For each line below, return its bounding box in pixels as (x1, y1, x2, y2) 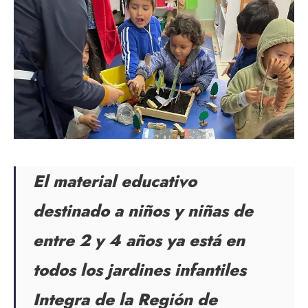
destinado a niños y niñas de (33, 198, 253, 223)
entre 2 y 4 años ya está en (33, 228, 245, 252)
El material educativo (33, 168, 197, 193)
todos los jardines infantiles (33, 257, 246, 282)
